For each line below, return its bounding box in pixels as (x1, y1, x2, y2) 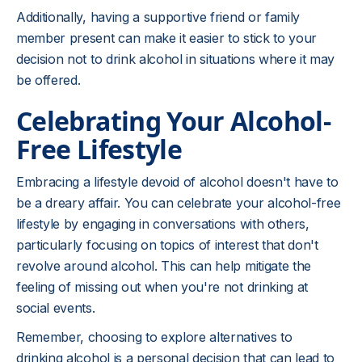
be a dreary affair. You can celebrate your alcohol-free (16, 195, 341, 211)
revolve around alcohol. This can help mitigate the (16, 258, 311, 274)
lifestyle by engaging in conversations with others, (16, 216, 309, 232)
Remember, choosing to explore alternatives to (16, 329, 293, 345)
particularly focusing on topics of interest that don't (16, 237, 318, 253)
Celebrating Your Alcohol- (16, 103, 330, 138)
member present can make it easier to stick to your (16, 30, 317, 46)
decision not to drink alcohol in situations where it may (16, 51, 335, 67)
